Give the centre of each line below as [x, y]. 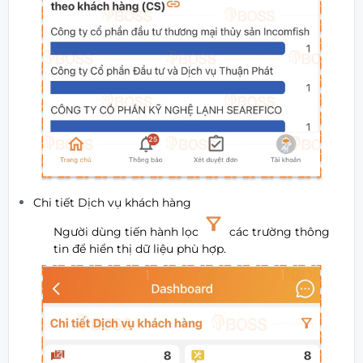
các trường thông [278, 232]
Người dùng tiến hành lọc [128, 232]
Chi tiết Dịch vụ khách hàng [113, 202]
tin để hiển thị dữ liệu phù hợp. [140, 249]
